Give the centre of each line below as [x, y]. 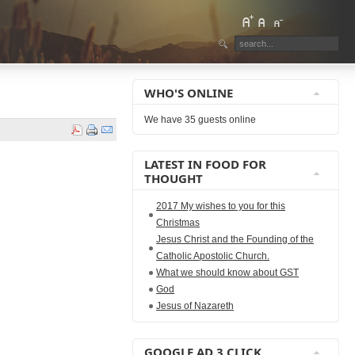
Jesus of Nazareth [195, 306]
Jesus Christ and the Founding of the [235, 239]
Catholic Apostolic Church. [213, 256]
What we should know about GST [228, 273]
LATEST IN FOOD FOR [206, 164]
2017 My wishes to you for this [221, 206]
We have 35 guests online [200, 120]
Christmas [178, 223]
